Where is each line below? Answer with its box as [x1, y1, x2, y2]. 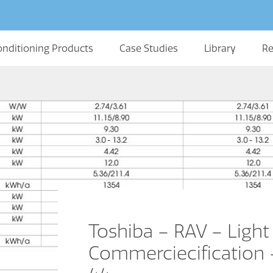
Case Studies [119, 42, 178, 54]
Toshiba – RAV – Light [88, 219, 269, 243]
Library [204, 42, 236, 54]
